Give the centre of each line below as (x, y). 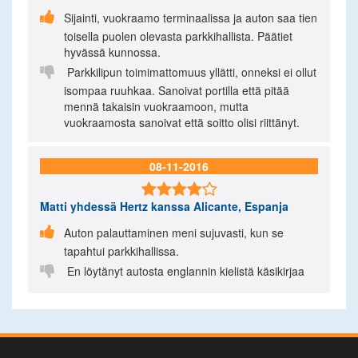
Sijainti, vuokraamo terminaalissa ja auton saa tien (191, 18)
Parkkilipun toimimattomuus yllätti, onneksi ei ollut (190, 72)
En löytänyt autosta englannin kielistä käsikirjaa (184, 271)
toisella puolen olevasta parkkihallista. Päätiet (178, 36)
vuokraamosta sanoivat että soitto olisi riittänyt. (182, 122)
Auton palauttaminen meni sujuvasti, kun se (174, 233)
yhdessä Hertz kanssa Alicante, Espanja (178, 206)
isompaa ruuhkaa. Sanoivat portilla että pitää (177, 90)
